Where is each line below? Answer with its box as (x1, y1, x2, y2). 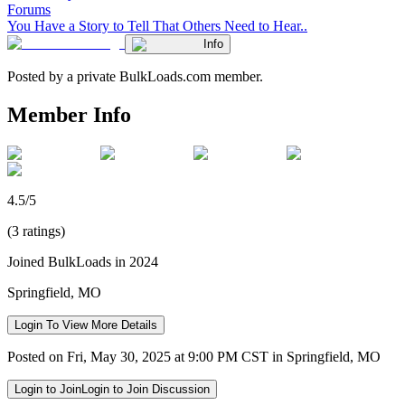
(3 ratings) (7, 222, 65, 239)
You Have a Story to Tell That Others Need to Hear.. (7, 17, 307, 33)
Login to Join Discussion (81, 381, 210, 396)
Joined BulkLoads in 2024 (7, 253, 158, 269)
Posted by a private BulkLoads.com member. (7, 68, 263, 84)
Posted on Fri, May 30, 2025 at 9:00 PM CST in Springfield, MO (7, 348, 381, 364)
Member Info (7, 102, 131, 127)
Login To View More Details (14, 317, 157, 332)
